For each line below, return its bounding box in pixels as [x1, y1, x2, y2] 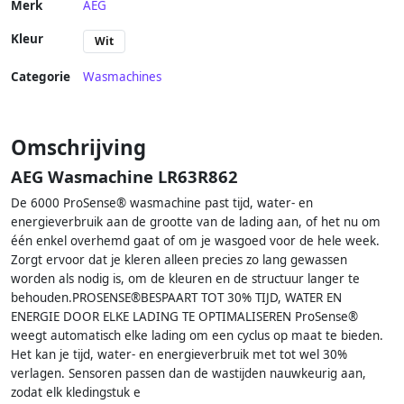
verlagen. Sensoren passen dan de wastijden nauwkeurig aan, [11, 365, 366, 382]
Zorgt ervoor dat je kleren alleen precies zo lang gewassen [11, 252, 347, 269]
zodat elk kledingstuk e [11, 384, 141, 401]
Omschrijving [11, 133, 146, 162]
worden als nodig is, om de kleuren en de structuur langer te [11, 271, 360, 288]
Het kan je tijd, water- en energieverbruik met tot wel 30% [11, 346, 347, 363]
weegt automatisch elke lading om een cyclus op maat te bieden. [11, 327, 383, 344]
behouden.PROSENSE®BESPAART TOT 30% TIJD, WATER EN [11, 289, 342, 307]
